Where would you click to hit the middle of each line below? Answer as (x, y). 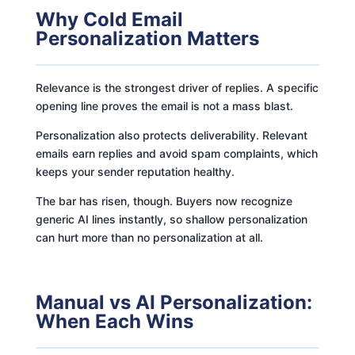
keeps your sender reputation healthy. (135, 171)
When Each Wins (114, 321)
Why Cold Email (109, 19)
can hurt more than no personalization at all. (149, 237)
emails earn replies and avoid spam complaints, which (176, 153)
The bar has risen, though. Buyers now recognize (164, 200)
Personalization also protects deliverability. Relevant (171, 135)
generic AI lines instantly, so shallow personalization (171, 219)
